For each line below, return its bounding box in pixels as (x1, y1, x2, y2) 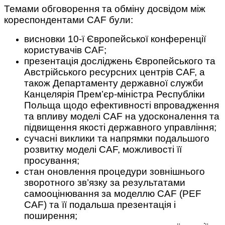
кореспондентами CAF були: (4, 15, 133, 26)
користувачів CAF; (24, 45, 106, 56)
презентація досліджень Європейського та (24, 56, 215, 67)
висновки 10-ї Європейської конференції (24, 34, 206, 45)
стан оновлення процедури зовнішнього (24, 166, 205, 177)
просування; (24, 155, 79, 166)
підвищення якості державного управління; (24, 122, 216, 133)
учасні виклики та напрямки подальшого (29, 133, 209, 144)
